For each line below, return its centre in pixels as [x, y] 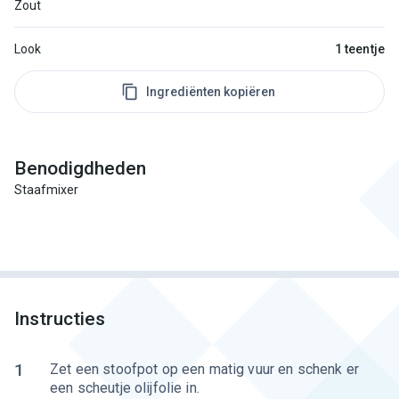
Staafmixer [46, 190]
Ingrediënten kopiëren [210, 91]
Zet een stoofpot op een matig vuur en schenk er [205, 369]
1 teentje [359, 49]
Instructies [60, 319]
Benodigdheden [80, 168]
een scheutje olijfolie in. [125, 388]
